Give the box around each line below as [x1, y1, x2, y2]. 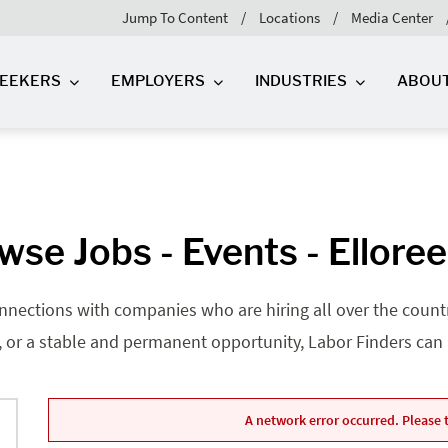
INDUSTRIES [255, 72, 348, 91]
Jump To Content [122, 7, 228, 27]
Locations [259, 7, 320, 27]
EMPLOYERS [111, 72, 206, 91]
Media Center [351, 7, 433, 27]
